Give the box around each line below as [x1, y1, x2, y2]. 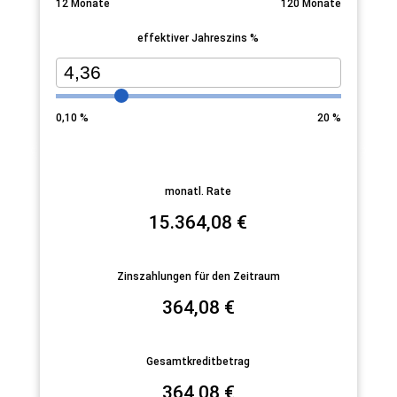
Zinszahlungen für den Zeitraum [116, 269, 280, 283]
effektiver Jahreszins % [137, 32, 260, 45]
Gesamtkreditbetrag [146, 354, 251, 368]
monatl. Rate [165, 184, 232, 198]
